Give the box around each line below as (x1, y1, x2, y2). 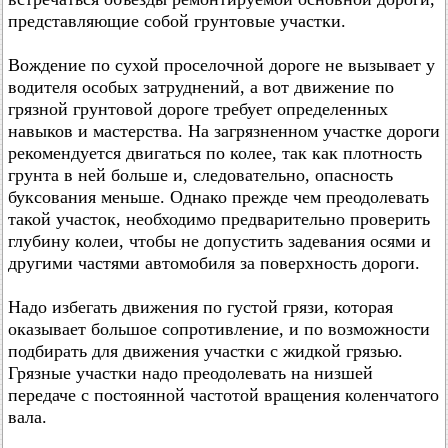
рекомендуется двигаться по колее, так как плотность (8, 143, 422, 163)
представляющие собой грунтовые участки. (8, 11, 346, 31)
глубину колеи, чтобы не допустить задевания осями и (8, 231, 431, 251)
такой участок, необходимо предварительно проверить (8, 209, 430, 229)
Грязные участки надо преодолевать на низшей (8, 363, 373, 383)
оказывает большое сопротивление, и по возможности (8, 319, 430, 339)
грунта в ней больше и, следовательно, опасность (8, 165, 393, 185)
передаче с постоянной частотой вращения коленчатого (8, 385, 439, 405)
